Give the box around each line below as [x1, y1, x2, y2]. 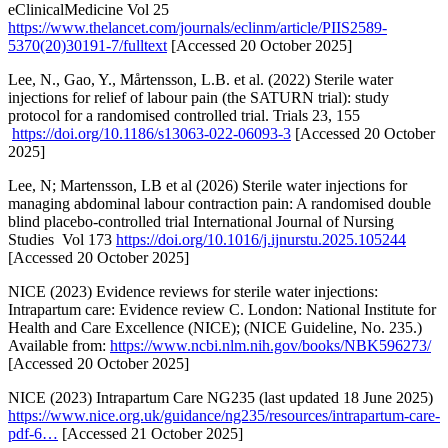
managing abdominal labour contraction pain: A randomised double [8, 195, 431, 213]
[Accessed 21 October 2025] [58, 425, 243, 443]
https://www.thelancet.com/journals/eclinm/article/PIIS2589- [8, 19, 387, 37]
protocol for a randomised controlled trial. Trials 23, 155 [8, 107, 360, 125]
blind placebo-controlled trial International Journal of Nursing [8, 213, 394, 231]
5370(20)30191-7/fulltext [8, 37, 167, 55]
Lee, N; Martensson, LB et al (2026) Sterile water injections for [8, 177, 407, 195]
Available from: [8, 337, 110, 355]
